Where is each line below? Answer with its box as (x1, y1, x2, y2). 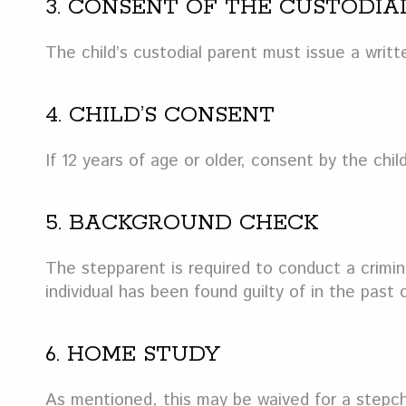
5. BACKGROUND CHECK (45, 208, 318, 237)
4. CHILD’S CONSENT (45, 101, 275, 130)
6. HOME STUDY (45, 340, 220, 369)
